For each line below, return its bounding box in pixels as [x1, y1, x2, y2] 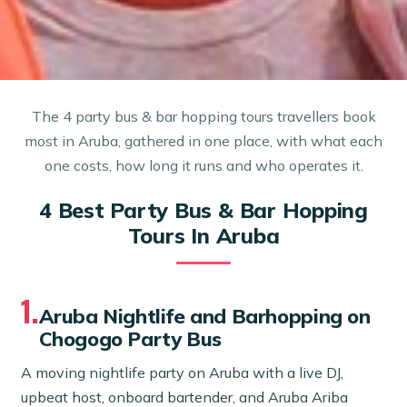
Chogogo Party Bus [38, 326, 222, 352]
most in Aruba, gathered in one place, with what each [25, 131, 382, 150]
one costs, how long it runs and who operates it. [44, 155, 363, 174]
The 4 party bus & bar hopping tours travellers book [31, 106, 376, 125]
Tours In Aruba [127, 223, 280, 250]
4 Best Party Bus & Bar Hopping [39, 197, 368, 224]
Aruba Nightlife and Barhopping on [38, 303, 371, 329]
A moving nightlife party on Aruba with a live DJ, [21, 363, 344, 382]
